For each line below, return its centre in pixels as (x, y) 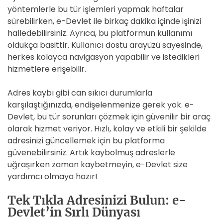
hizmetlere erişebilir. (47, 69)
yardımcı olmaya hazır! (53, 176)
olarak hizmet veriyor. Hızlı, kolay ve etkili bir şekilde (107, 129)
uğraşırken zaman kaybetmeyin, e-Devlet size (98, 165)
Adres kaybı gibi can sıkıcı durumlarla (80, 93)
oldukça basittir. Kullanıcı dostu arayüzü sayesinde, (105, 45)
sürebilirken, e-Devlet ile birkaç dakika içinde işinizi (104, 21)
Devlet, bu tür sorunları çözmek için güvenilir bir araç (109, 117)
